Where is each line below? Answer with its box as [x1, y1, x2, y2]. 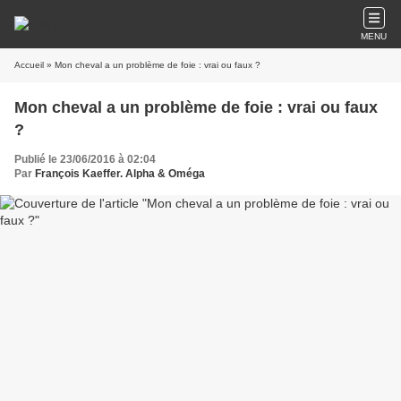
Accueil [14, 60, 44, 70]
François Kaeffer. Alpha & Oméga [35, 167, 205, 180]
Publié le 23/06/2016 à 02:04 [14, 153, 156, 166]
